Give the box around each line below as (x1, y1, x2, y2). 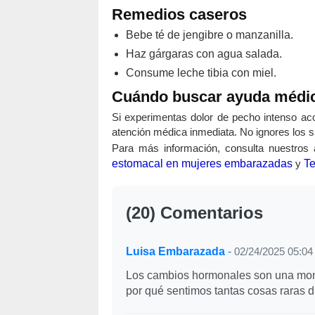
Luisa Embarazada (125, 245, 225, 257)
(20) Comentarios (125, 203, 263, 222)
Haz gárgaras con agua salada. (125, 48, 282, 60)
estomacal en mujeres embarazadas (111, 157, 292, 169)
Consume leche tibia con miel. (125, 67, 276, 79)
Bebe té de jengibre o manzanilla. (125, 29, 293, 41)
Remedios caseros (111, 6, 247, 23)
